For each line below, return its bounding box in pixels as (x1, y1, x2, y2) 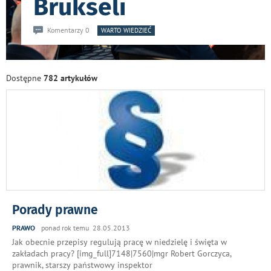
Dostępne (6, 72, 44, 83)
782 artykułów (44, 72, 97, 83)
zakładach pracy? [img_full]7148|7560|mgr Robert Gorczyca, (12, 248, 231, 259)
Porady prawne (12, 202, 98, 218)
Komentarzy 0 (47, 25, 90, 34)
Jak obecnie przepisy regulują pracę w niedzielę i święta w (12, 237, 227, 247)
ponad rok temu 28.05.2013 (41, 223, 130, 232)
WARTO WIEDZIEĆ (101, 26, 151, 34)
